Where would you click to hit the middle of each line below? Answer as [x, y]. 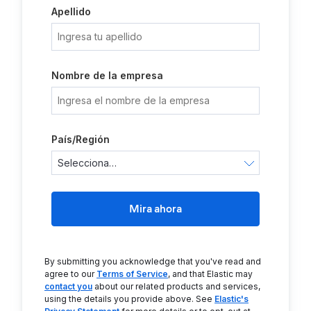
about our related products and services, [176, 286]
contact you [68, 286]
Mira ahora [155, 209]
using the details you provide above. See [129, 299]
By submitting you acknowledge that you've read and [153, 261]
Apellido [71, 11]
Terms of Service [132, 274]
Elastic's [232, 299]
